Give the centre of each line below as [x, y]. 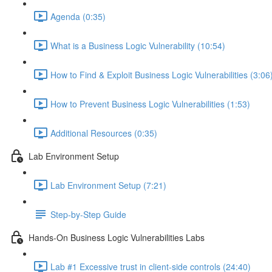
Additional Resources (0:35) [104, 133]
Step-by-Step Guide [88, 214]
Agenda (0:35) [78, 16]
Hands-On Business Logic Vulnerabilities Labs [117, 237]
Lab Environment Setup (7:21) [108, 185]
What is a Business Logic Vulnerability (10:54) [138, 45]
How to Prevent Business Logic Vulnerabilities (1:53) [150, 104]
